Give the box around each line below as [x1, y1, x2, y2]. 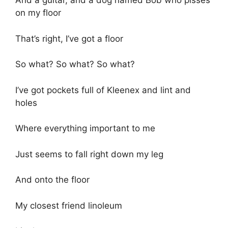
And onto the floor [15, 175, 90, 185]
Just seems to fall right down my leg [15, 149, 163, 159]
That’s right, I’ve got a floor [15, 33, 123, 44]
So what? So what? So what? [15, 59, 135, 70]
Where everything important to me [15, 123, 155, 134]
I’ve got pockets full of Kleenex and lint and [15, 84, 191, 95]
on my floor [15, 8, 61, 18]
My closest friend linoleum [15, 200, 122, 211]
